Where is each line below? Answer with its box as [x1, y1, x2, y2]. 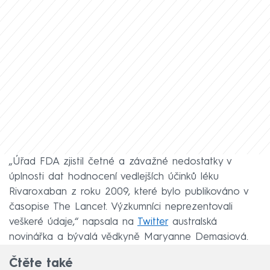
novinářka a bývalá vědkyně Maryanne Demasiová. [9, 231, 248, 242]
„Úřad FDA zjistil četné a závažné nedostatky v [9, 156, 231, 167]
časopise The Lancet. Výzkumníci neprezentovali [9, 201, 233, 212]
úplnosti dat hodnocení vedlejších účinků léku [9, 171, 219, 182]
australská [168, 216, 217, 227]
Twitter [137, 216, 168, 227]
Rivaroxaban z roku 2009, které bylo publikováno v [9, 186, 248, 197]
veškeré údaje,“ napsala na [9, 216, 137, 227]
